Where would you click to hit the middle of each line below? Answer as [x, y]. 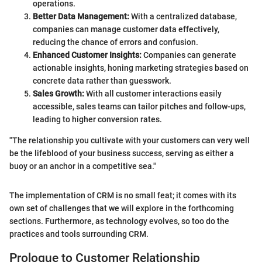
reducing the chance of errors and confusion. [116, 42]
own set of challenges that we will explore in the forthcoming [122, 208]
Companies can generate [189, 55]
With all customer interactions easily [153, 93]
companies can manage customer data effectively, [126, 29]
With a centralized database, [183, 16]
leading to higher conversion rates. [97, 119]
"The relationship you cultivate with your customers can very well [130, 140]
